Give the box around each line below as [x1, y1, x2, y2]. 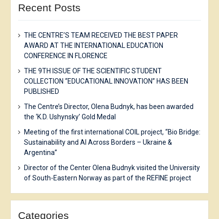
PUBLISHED [23, 88, 59, 96]
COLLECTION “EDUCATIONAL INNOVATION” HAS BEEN [23, 77, 188, 86]
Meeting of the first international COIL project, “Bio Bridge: [23, 128, 200, 136]
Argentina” [23, 149, 57, 157]
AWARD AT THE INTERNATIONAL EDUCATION [23, 42, 163, 50]
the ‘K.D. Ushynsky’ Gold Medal [23, 113, 116, 121]
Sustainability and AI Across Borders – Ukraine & [23, 138, 172, 147]
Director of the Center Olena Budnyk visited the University [23, 164, 200, 172]
